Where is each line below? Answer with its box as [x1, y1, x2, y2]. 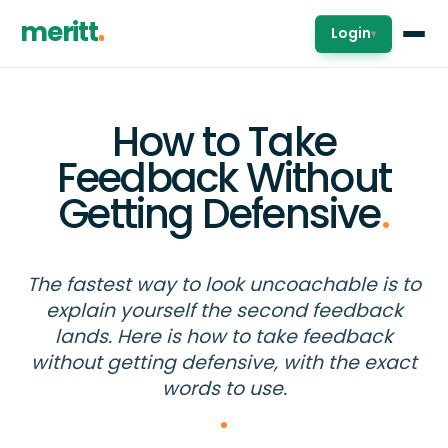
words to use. [161, 375, 287, 402]
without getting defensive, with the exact [31, 349, 417, 376]
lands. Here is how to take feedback [55, 323, 393, 350]
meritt [20, 14, 98, 50]
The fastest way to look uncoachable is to [27, 271, 421, 298]
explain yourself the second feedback [45, 297, 403, 324]
